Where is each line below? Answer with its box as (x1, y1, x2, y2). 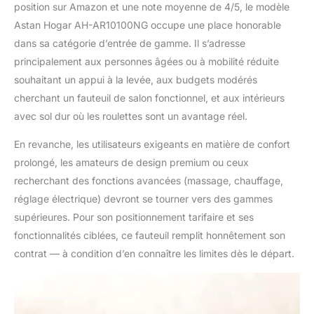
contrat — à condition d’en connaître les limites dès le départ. (14, 247, 294, 260)
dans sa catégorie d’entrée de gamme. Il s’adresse (14, 37, 245, 50)
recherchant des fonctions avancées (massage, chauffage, (14, 175, 283, 187)
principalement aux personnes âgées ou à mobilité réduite (14, 55, 279, 68)
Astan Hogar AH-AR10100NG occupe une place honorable (14, 19, 281, 32)
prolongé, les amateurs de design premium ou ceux (14, 156, 249, 169)
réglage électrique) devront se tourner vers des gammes (14, 193, 273, 205)
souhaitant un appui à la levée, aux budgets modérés (14, 74, 257, 86)
